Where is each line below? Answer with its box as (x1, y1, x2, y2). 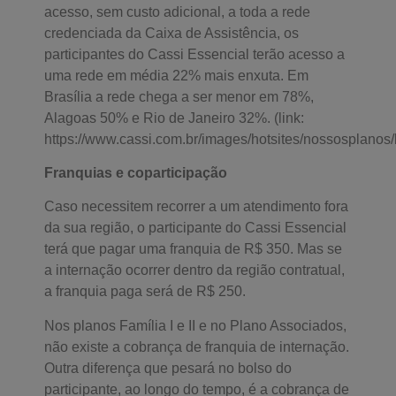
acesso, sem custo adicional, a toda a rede (44, 4, 310, 19)
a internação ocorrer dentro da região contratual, (44, 263, 345, 278)
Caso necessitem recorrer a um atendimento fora (44, 199, 348, 215)
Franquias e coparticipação (44, 164, 227, 180)
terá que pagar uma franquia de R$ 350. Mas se (44, 241, 342, 257)
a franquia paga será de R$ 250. (44, 284, 246, 300)
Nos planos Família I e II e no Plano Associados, (44, 317, 346, 333)
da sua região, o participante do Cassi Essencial (44, 220, 346, 236)
